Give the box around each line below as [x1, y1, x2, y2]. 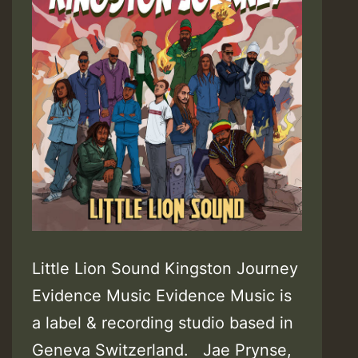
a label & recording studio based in [32, 312, 293, 332]
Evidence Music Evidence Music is [32, 285, 292, 305]
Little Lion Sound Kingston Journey [32, 258, 298, 278]
